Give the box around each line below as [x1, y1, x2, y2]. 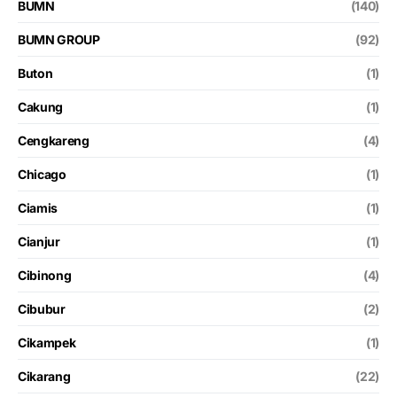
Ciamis [18, 199, 58, 215]
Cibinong [18, 267, 72, 283]
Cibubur [18, 300, 66, 316]
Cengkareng [18, 132, 90, 148]
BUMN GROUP [18, 31, 100, 47]
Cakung [18, 98, 63, 114]
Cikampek [18, 334, 76, 350]
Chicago [18, 166, 66, 182]
